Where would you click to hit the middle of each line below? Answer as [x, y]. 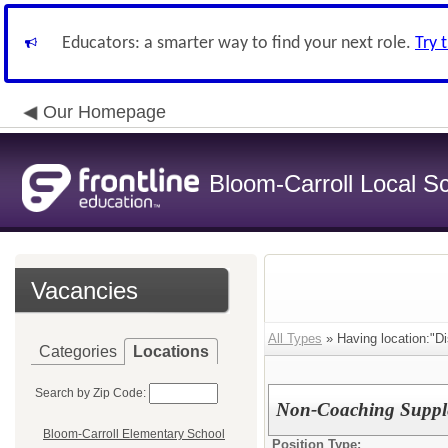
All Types [295, 338]
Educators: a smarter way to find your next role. [238, 43]
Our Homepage [104, 112]
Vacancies [84, 290]
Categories [78, 351]
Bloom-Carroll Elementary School [134, 434]
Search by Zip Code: [90, 393]
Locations [171, 351]
